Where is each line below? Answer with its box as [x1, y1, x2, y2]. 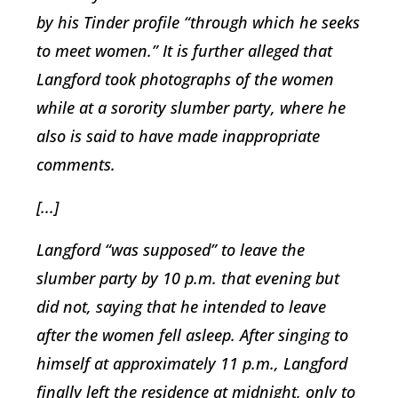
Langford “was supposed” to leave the [36, 238, 305, 260]
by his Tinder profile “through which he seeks [36, 11, 360, 33]
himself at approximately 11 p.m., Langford [36, 352, 347, 374]
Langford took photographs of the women [36, 68, 334, 90]
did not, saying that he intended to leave [36, 295, 326, 317]
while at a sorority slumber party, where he [36, 96, 346, 118]
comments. [36, 153, 115, 175]
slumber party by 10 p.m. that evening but [36, 267, 339, 289]
